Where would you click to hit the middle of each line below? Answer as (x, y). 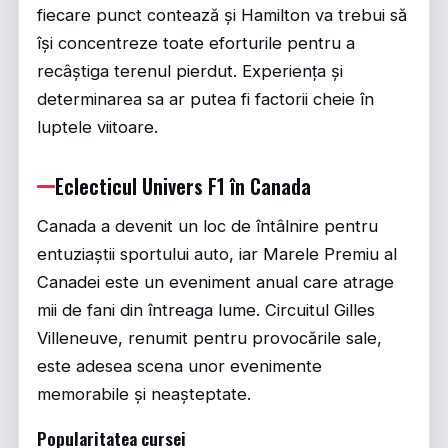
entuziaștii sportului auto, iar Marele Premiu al (217, 254)
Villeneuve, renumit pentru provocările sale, (209, 338)
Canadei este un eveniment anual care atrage (215, 282)
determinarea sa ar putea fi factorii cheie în (205, 99)
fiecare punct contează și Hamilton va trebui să (222, 15)
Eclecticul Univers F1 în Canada (183, 186)
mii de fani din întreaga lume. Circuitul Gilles (206, 310)
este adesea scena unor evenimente (179, 366)
